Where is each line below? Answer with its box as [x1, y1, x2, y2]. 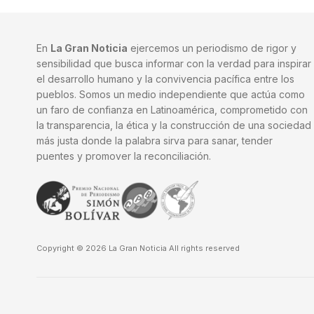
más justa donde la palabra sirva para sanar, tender [36, 135, 273, 146]
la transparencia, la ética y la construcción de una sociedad [36, 119, 311, 131]
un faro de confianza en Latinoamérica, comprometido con [36, 104, 308, 116]
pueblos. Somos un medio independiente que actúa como [36, 88, 305, 100]
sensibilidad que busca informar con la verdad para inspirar [36, 57, 311, 69]
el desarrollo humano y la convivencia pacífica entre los [36, 73, 294, 85]
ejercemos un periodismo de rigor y [128, 42, 296, 54]
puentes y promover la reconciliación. [36, 150, 211, 162]
